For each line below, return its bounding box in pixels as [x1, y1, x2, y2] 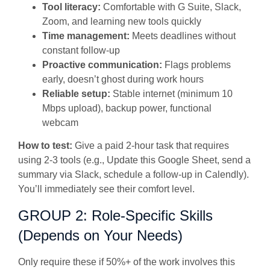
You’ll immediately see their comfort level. [18, 184, 197, 195]
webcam [42, 117, 81, 128]
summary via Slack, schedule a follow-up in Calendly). [18, 169, 249, 180]
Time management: [42, 30, 130, 41]
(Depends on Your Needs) [18, 227, 183, 243]
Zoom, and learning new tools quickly [42, 16, 201, 27]
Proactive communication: [42, 59, 162, 70]
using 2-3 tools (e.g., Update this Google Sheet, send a [18, 155, 251, 166]
